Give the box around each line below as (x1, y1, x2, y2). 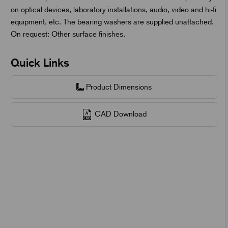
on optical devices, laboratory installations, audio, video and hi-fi (10, 5, 216, 14)
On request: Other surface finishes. (10, 29, 125, 39)
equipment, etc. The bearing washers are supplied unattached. (10, 17, 214, 26)
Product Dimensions (83, 82, 152, 92)
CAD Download (92, 109, 147, 119)
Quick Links (10, 55, 69, 69)
